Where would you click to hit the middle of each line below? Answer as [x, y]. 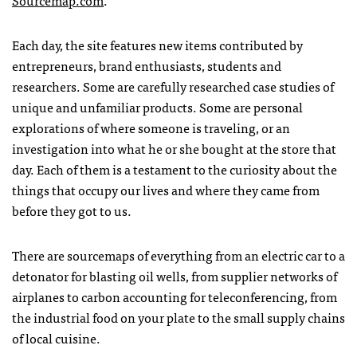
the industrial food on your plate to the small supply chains [178, 317]
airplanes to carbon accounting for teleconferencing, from [175, 296]
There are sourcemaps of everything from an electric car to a [178, 255]
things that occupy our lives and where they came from [166, 190]
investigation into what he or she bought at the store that [174, 148]
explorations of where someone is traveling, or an [151, 127]
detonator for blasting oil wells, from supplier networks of [175, 276]
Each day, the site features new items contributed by [157, 45]
